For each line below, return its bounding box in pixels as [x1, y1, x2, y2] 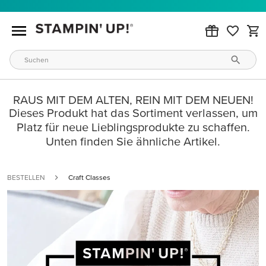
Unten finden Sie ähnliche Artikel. [46, 135, 220, 148]
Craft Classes [68, 173, 110, 181]
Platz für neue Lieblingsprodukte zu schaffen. [16, 121, 250, 134]
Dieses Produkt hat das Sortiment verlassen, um [8, 106, 258, 119]
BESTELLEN [7, 173, 45, 181]
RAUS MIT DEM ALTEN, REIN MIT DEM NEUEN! [12, 93, 254, 106]
